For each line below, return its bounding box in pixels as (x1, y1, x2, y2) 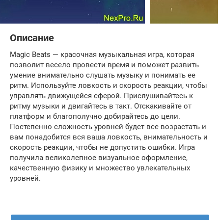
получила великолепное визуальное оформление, (10, 153, 188, 162)
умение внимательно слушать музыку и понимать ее (10, 71, 195, 80)
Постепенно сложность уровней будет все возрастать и (10, 122, 206, 131)
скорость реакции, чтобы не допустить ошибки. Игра (10, 143, 195, 152)
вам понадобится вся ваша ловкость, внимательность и (10, 133, 208, 141)
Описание (10, 32, 54, 44)
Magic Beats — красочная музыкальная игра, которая (10, 50, 194, 59)
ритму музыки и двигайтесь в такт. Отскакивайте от (10, 102, 192, 110)
